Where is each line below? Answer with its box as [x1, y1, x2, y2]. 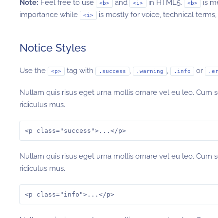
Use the [19, 66, 48, 75]
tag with [65, 66, 95, 75]
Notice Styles [19, 41, 86, 54]
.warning [136, 68, 163, 74]
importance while [19, 10, 80, 19]
